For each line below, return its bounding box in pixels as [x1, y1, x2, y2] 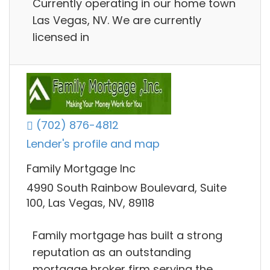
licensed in [33, 30, 89, 45]
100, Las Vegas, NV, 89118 [27, 195, 154, 210]
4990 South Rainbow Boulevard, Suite [27, 180, 227, 195]
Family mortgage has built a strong [33, 228, 222, 243]
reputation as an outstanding [33, 245, 191, 260]
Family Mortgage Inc [27, 161, 136, 177]
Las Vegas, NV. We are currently [33, 13, 201, 28]
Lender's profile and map [27, 136, 160, 152]
